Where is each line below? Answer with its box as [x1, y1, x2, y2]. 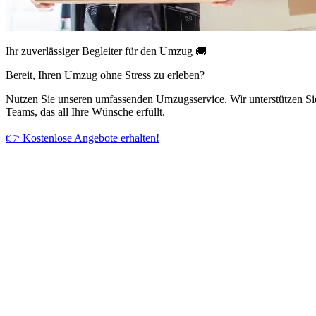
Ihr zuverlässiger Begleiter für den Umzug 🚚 [6, 44, 207, 57]
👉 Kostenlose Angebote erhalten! [6, 131, 159, 144]
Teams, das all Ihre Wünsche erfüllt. [6, 105, 165, 118]
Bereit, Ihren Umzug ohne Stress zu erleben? [6, 68, 205, 81]
